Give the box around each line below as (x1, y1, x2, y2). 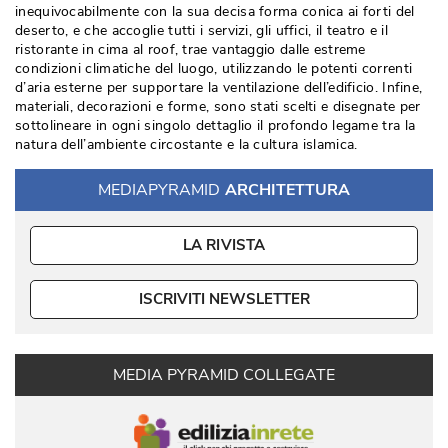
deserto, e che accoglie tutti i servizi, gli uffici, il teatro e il (15, 21, 389, 40)
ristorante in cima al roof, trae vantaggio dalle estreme (15, 40, 366, 59)
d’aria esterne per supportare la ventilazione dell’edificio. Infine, (15, 78, 423, 97)
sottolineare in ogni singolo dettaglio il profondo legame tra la (15, 116, 416, 135)
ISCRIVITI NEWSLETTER (138, 289, 310, 309)
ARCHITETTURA (225, 179, 350, 201)
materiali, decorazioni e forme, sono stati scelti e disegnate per (15, 97, 421, 116)
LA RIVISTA (182, 235, 266, 255)
